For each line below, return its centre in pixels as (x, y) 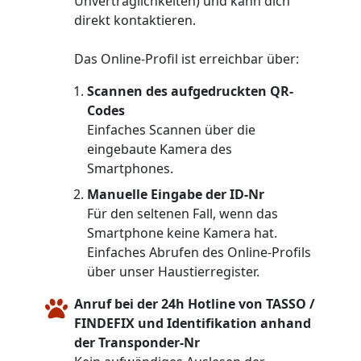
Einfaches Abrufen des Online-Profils (199, 252)
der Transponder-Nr (137, 342)
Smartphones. (130, 168)
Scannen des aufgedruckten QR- (190, 91)
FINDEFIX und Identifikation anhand (193, 323)
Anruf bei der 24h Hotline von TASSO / (195, 303)
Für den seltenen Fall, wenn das (183, 213)
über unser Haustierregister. (173, 271)
